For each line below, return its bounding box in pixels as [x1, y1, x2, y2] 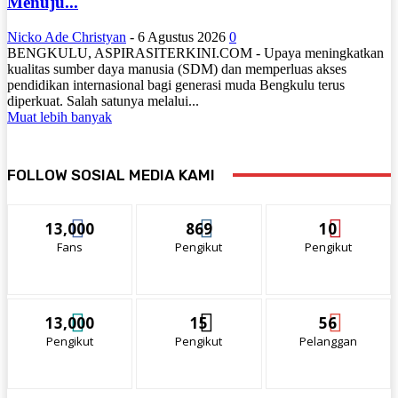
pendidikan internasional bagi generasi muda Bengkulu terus [7, 77, 345, 93]
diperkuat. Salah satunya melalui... [7, 93, 199, 109]
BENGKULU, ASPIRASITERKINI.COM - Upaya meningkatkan [7, 45, 384, 61]
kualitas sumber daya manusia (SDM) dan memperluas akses [7, 61, 346, 77]
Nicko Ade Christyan [7, 29, 126, 45]
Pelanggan [298, 333, 357, 350]
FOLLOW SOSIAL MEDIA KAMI [7, 166, 215, 185]
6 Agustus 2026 [138, 29, 226, 45]
